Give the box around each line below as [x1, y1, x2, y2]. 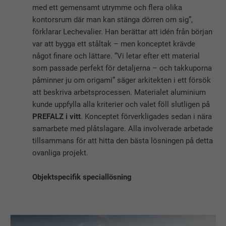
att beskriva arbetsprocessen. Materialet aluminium [32, 88, 206, 97]
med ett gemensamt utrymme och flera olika [32, 3, 183, 13]
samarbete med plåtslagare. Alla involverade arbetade [32, 124, 213, 134]
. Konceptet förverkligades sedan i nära [81, 112, 212, 122]
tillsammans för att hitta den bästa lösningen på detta [32, 136, 213, 146]
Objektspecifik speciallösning [32, 173, 132, 182]
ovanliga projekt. [32, 148, 89, 158]
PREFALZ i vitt [32, 112, 81, 122]
